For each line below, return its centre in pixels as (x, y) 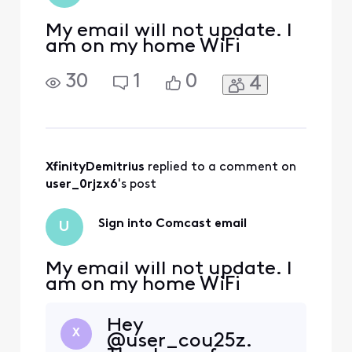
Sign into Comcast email (172, 224)
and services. (167, 12)
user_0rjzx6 (81, 185)
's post (137, 185)
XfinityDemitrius (95, 168)
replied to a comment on (223, 168)
